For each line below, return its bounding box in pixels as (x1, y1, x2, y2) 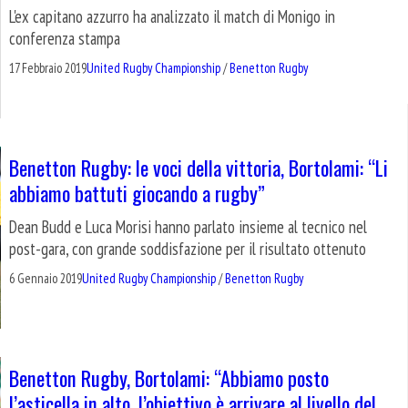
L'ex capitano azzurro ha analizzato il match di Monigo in (9, 5, 335, 28)
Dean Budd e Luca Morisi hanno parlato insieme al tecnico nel (9, 216, 367, 239)
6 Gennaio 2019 (9, 270, 82, 288)
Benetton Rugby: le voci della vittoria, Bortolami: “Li (9, 152, 388, 183)
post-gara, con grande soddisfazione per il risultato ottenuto (9, 238, 366, 260)
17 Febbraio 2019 (9, 59, 87, 77)
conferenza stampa (9, 27, 120, 50)
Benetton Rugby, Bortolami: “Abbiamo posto (9, 362, 329, 393)
